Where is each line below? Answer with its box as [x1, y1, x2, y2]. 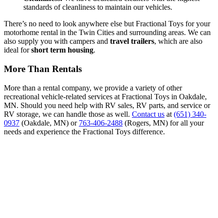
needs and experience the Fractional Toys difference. [4, 127, 165, 136]
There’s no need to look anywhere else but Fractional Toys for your [4, 19, 210, 28]
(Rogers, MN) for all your [123, 118, 204, 127]
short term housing [31, 46, 93, 54]
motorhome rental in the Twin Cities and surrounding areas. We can [4, 28, 211, 37]
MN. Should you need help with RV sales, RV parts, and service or [4, 101, 210, 109]
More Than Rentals [4, 63, 82, 74]
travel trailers [110, 37, 154, 46]
